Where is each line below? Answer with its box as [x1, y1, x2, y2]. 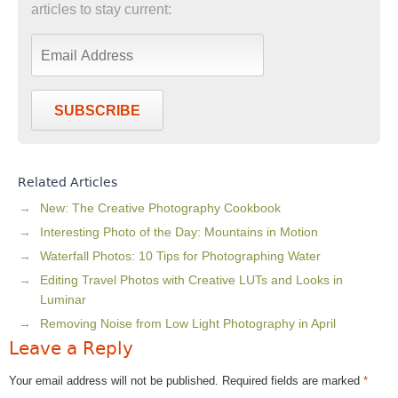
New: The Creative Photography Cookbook [40, 200, 281, 215]
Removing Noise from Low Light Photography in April [40, 315, 336, 330]
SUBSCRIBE [54, 102, 140, 118]
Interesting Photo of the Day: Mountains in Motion [40, 224, 318, 239]
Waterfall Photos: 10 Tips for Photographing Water [40, 248, 321, 263]
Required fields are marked [222, 373, 363, 387]
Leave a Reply [9, 337, 133, 359]
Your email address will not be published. [9, 373, 219, 387]
